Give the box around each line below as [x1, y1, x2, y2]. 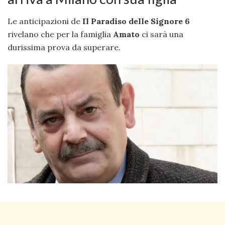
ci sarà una [140, 29, 183, 40]
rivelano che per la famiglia [8, 29, 113, 40]
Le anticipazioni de [8, 16, 82, 27]
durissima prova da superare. [8, 42, 121, 53]
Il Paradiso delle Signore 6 [82, 16, 190, 27]
